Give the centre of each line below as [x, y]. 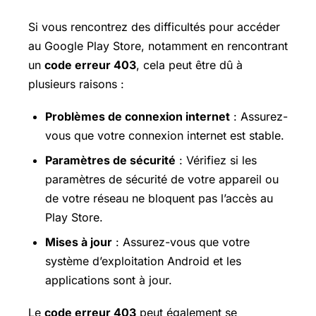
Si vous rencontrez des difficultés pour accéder [154, 26]
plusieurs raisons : [76, 84]
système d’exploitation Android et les [143, 261]
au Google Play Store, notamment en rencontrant [158, 45]
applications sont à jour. [109, 280]
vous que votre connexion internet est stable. [165, 135]
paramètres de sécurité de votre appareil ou [162, 179]
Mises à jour [79, 242]
